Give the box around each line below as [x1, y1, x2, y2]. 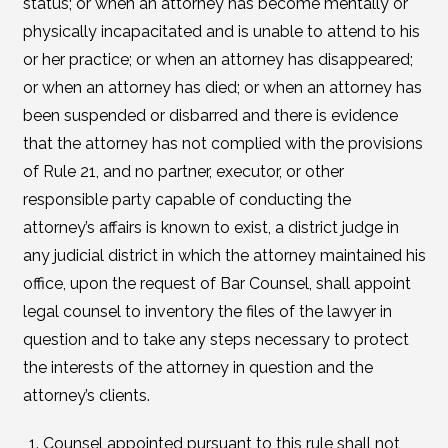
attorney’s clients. [22, 386, 150, 405]
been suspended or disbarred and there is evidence [22, 106, 398, 125]
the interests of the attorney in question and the [22, 358, 373, 377]
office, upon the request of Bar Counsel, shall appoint [22, 274, 411, 293]
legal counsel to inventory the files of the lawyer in [22, 302, 392, 321]
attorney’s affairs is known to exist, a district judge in [22, 218, 399, 237]
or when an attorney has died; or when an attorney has [22, 78, 422, 97]
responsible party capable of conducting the [22, 190, 351, 209]
